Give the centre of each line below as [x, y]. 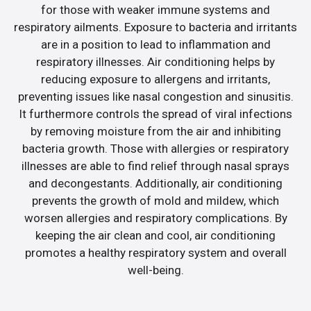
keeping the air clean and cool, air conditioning [155, 235]
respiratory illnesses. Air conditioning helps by [155, 61]
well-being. [155, 270]
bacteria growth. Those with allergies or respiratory [155, 148]
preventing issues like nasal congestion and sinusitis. [155, 96]
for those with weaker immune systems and [155, 9]
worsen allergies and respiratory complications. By [155, 218]
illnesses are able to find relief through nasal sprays [155, 166]
